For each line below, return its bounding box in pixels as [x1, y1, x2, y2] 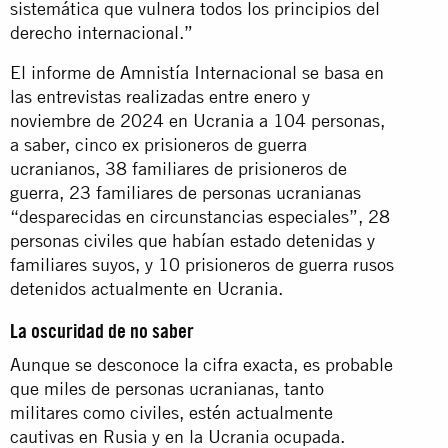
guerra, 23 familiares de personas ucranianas [10, 181, 361, 203]
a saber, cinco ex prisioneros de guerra [10, 133, 307, 155]
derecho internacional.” [10, 21, 193, 43]
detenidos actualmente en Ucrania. [10, 277, 283, 299]
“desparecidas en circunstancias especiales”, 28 [10, 205, 390, 227]
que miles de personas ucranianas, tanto [10, 377, 324, 399]
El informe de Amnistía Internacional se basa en [10, 61, 384, 83]
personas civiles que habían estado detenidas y [10, 229, 375, 251]
